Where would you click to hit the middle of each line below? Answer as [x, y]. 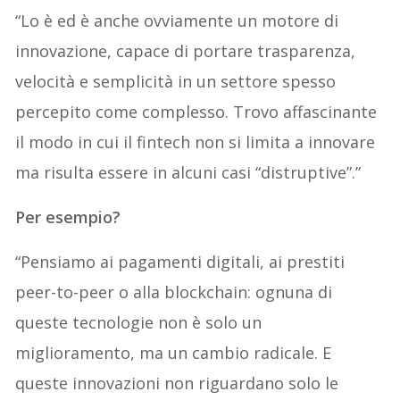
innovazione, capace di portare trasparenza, [186, 51]
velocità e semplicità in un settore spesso [176, 82]
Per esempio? [68, 217]
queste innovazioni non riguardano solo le [177, 383]
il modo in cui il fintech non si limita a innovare [196, 142]
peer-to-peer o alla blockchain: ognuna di [174, 292]
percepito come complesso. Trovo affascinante [196, 112]
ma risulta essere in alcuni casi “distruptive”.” [188, 173]
